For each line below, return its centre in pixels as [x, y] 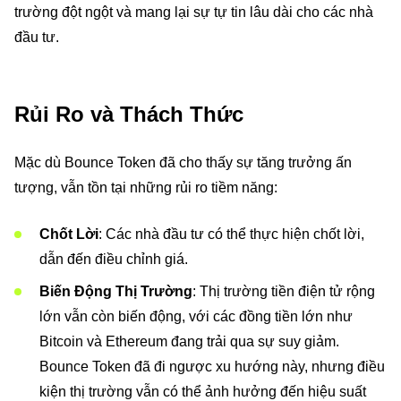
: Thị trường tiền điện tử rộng [284, 291]
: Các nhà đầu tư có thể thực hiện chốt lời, [231, 234]
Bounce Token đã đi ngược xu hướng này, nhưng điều [212, 367]
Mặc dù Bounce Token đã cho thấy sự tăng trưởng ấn [183, 162]
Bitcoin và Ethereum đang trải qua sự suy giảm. [189, 341]
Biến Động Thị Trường [116, 291]
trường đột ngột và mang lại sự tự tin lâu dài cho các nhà [194, 12]
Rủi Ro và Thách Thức [129, 114]
